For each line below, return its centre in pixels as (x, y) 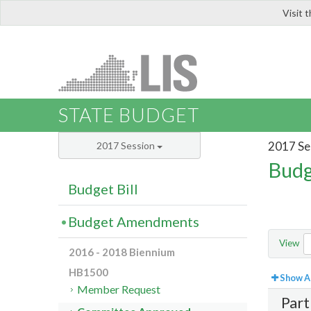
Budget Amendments (134, 222)
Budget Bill (103, 189)
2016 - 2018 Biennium (122, 252)
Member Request (119, 289)
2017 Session (127, 146)
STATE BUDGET (129, 115)
